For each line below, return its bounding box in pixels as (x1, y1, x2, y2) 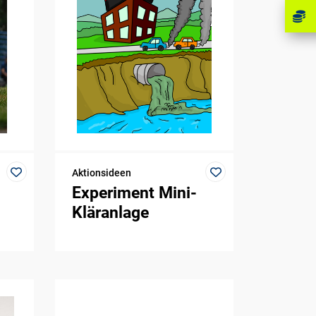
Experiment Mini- (72, 183, 197, 203)
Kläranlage (72, 203, 150, 223)
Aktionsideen (72, 167, 132, 179)
